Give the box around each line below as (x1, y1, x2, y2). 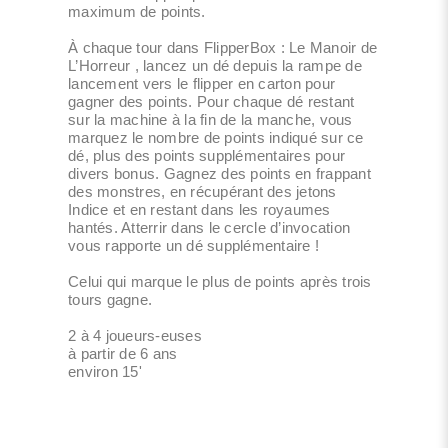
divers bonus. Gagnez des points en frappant (68, 164, 371, 182)
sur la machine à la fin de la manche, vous (68, 110, 353, 128)
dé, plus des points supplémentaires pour (68, 146, 345, 164)
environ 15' (68, 362, 142, 380)
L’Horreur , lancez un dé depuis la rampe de (68, 56, 362, 74)
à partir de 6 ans (68, 344, 178, 362)
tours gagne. (68, 290, 152, 308)
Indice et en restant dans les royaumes (68, 200, 331, 218)
